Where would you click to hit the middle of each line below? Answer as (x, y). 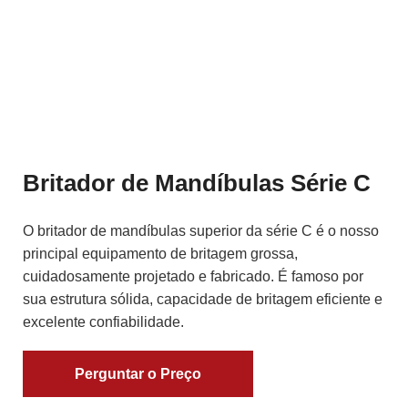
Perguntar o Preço (138, 374)
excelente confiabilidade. (103, 322)
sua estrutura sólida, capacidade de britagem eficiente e (203, 300)
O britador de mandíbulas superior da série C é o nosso (201, 231)
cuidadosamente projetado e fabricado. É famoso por (193, 277)
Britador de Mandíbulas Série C (197, 184)
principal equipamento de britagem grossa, (160, 254)
